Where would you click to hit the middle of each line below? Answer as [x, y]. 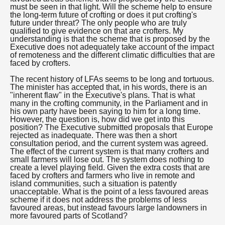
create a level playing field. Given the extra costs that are [110, 167]
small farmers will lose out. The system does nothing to [107, 159]
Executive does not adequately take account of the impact [112, 47]
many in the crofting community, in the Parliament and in [109, 103]
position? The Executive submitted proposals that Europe [111, 127]
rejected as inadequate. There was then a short [93, 135]
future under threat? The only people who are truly [98, 23]
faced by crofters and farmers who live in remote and [102, 176]
